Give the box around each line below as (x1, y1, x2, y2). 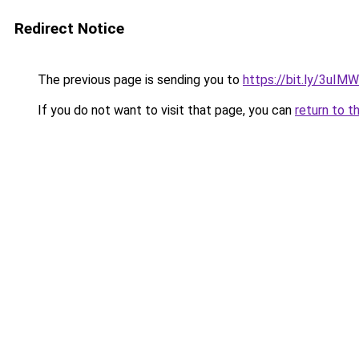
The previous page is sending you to (34, 72, 243, 87)
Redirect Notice (14, 19, 124, 38)
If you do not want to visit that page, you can (34, 103, 295, 118)
